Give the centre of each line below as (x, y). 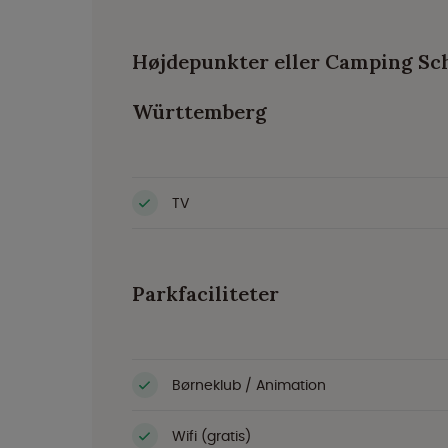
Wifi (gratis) (211, 435)
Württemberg (199, 111)
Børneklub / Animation (249, 384)
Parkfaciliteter (205, 293)
